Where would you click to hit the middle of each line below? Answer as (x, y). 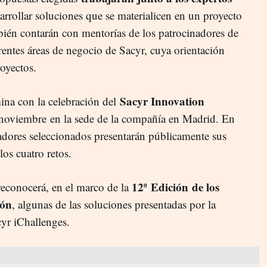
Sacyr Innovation (162, 101)
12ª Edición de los (176, 187)
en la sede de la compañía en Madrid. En (142, 118)
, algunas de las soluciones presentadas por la (114, 204)
